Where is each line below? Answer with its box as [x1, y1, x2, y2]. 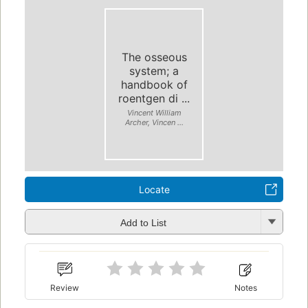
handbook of [120, 77, 188, 91]
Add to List [120, 217, 166, 228]
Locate [138, 184, 170, 196]
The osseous [121, 49, 187, 64]
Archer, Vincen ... [124, 117, 184, 127]
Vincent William [126, 107, 181, 118]
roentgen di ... [118, 91, 190, 105]
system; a [129, 63, 179, 78]
